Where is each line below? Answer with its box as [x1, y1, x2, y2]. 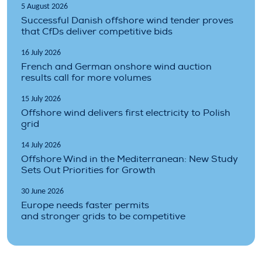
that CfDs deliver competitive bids [21, 25, 173, 37]
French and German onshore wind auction [21, 60, 212, 73]
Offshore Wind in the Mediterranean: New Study [21, 153, 238, 165]
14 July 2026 [21, 140, 61, 150]
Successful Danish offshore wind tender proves [21, 14, 233, 26]
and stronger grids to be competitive [21, 210, 185, 222]
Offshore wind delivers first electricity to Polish [21, 106, 230, 119]
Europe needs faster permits [21, 199, 149, 211]
